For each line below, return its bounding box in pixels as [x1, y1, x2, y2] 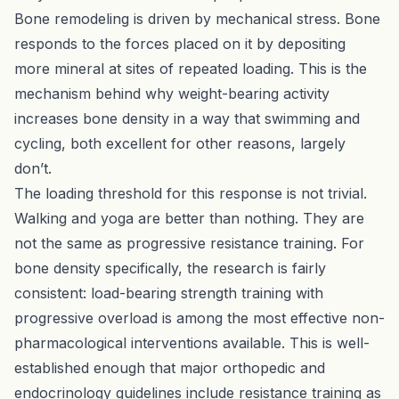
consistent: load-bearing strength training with [14, 283, 323, 302]
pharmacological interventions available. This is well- [14, 333, 370, 352]
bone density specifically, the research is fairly [14, 258, 326, 277]
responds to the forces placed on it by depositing [14, 34, 346, 53]
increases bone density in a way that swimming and [14, 109, 360, 127]
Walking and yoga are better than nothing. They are [14, 208, 364, 227]
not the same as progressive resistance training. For [14, 233, 364, 252]
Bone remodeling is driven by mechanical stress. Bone [14, 9, 380, 28]
